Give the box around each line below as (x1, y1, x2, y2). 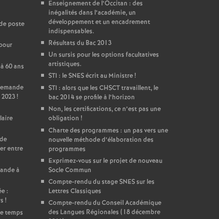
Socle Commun (48, 166, 91, 175)
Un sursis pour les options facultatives (48, 50, 159, 60)
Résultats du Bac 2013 (48, 39, 111, 48)
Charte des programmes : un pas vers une (48, 126, 168, 135)
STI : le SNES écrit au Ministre (48, 71, 133, 81)
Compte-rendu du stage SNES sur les (48, 177, 154, 187)
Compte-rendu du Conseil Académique (48, 198, 161, 208)
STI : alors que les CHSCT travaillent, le (48, 84, 158, 93)
